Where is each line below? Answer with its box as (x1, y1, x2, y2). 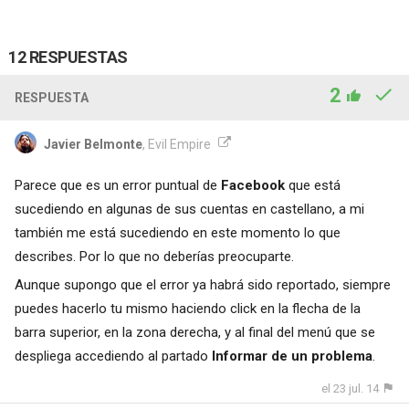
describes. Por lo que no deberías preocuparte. (14, 247, 294, 265)
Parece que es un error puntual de (14, 176, 221, 194)
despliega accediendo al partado (14, 347, 212, 364)
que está (284, 176, 341, 194)
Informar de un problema (211, 347, 372, 364)
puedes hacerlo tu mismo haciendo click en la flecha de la (14, 299, 361, 317)
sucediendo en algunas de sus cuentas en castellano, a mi (14, 200, 364, 217)
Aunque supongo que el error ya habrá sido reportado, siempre (14, 276, 391, 293)
